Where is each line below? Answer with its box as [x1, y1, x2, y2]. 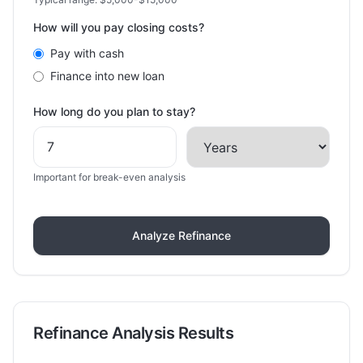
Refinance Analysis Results [33, 323, 233, 343]
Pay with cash [50, 46, 124, 60]
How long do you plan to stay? [33, 105, 195, 118]
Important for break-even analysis [33, 171, 186, 183]
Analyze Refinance [132, 228, 231, 242]
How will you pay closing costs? [33, 20, 204, 34]
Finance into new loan [50, 69, 164, 83]
